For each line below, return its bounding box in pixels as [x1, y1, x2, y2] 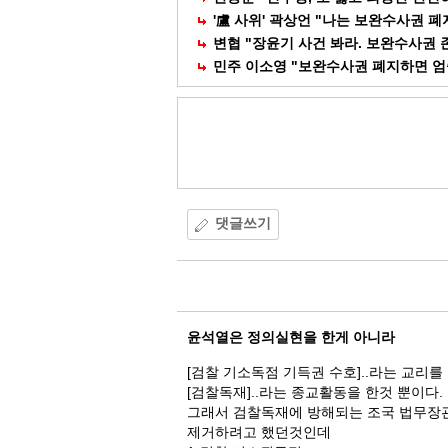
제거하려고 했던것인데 [187, 424, 331, 440]
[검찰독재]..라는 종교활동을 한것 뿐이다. [187, 384, 443, 400]
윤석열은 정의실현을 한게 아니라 [187, 329, 395, 345]
